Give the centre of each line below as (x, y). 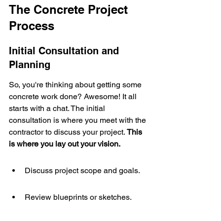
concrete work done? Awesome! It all (74, 96)
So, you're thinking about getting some (76, 85)
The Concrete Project (70, 9)
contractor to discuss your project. (68, 132)
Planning (30, 65)
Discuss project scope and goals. (82, 170)
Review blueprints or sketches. (78, 197)
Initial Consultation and (65, 51)
